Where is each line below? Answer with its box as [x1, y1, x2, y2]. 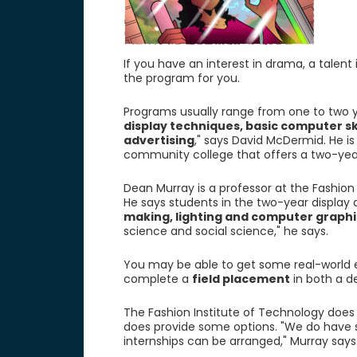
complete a [123, 271, 192, 287]
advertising [123, 132, 194, 148]
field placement [191, 271, 290, 287]
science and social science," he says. [123, 223, 328, 239]
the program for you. [123, 70, 240, 86]
